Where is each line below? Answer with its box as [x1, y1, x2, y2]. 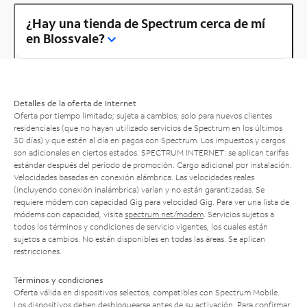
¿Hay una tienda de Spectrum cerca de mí [26, 14, 265, 32]
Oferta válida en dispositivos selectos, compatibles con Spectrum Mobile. [14, 286, 280, 297]
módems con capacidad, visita [14, 208, 125, 219]
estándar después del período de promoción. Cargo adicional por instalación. [14, 159, 292, 170]
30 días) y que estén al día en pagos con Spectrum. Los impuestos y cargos [14, 134, 285, 145]
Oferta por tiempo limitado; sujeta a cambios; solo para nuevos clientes [14, 110, 272, 121]
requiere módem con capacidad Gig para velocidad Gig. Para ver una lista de [14, 196, 289, 207]
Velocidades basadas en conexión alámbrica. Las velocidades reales [14, 171, 254, 182]
